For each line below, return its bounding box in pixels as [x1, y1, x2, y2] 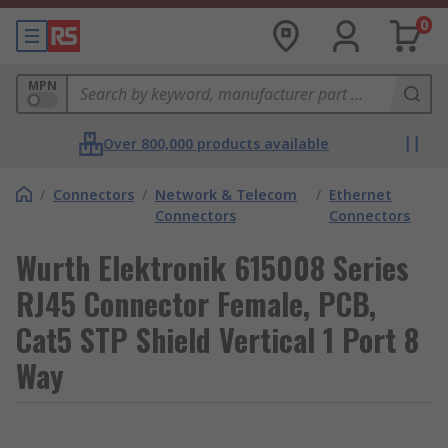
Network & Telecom [155, 185, 297, 204]
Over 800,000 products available [103, 134, 329, 153]
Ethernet [329, 185, 393, 204]
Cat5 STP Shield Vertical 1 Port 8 [16, 317, 419, 362]
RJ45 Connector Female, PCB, [16, 281, 376, 326]
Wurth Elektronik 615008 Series [16, 245, 409, 290]
